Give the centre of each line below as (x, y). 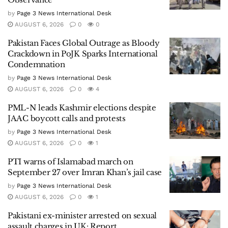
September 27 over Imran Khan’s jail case (85, 173)
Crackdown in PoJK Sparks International (83, 54)
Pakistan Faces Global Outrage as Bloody (84, 43)
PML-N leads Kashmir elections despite (82, 108)
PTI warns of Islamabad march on (70, 162)
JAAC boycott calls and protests (67, 119)
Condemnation (36, 65)
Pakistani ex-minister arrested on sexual (82, 216)
